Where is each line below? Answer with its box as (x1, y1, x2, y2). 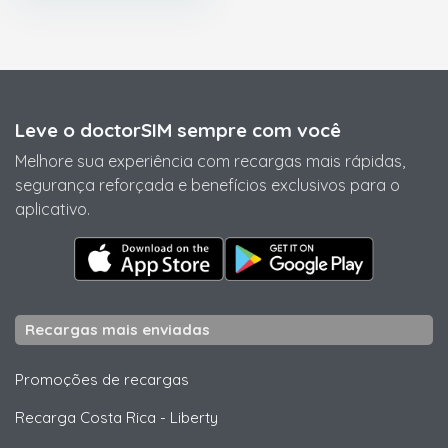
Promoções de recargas (15, 370, 189, 390)
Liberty (170, 408, 218, 428)
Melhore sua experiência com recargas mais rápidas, (15, 151, 405, 171)
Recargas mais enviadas (25, 320, 210, 340)
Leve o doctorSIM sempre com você (15, 118, 341, 142)
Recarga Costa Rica (15, 408, 156, 428)
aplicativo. (15, 199, 90, 219)
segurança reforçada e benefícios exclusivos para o (15, 175, 400, 195)
